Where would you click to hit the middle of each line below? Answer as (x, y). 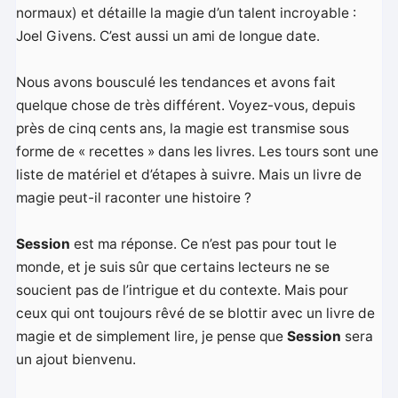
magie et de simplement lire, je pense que (152, 337)
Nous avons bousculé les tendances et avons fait (176, 83)
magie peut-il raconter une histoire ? (134, 198)
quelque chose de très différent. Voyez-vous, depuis (186, 106)
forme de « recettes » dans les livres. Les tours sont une (198, 152)
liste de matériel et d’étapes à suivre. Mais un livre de (189, 175)
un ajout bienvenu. (76, 360)
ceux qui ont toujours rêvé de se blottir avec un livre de (196, 314)
